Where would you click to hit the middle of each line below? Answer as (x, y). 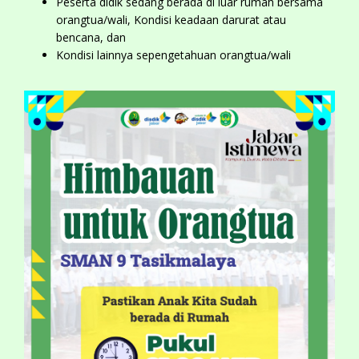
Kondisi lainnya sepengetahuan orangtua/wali (173, 55)
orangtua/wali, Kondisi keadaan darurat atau (171, 20)
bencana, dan (91, 37)
